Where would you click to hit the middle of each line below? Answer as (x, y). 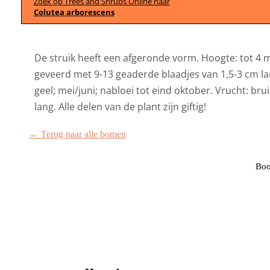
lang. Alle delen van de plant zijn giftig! (121, 106)
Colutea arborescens (74, 12)
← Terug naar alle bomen (77, 134)
